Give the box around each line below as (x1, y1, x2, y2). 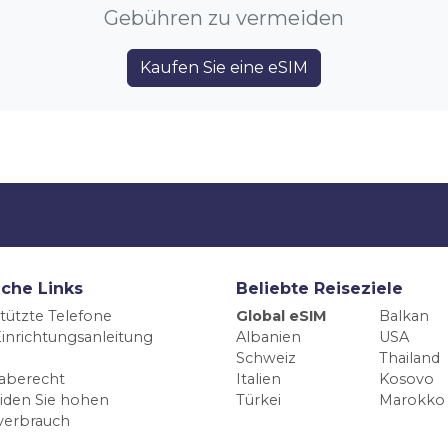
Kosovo (378, 370, 434, 389)
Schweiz (236, 349, 296, 368)
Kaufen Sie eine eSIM (140, 58, 308, 78)
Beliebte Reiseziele (236, 279, 403, 299)
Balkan (378, 307, 429, 326)
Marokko (378, 391, 445, 410)
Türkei (236, 391, 281, 410)
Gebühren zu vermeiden (104, 6, 344, 31)
